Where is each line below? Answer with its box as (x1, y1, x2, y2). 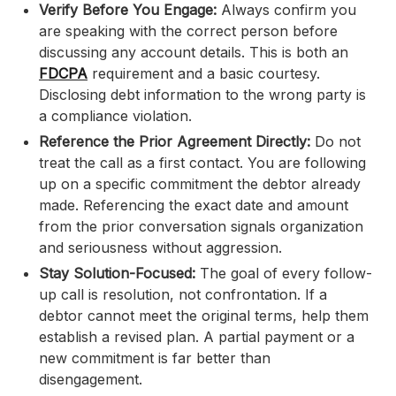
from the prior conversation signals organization (39, 217, 363, 236)
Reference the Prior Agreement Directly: (39, 133, 315, 151)
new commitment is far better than (39, 349, 270, 368)
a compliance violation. (39, 107, 192, 126)
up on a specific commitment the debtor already (39, 175, 361, 194)
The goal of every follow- (200, 264, 372, 283)
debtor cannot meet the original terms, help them (39, 307, 369, 325)
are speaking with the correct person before (39, 22, 338, 41)
